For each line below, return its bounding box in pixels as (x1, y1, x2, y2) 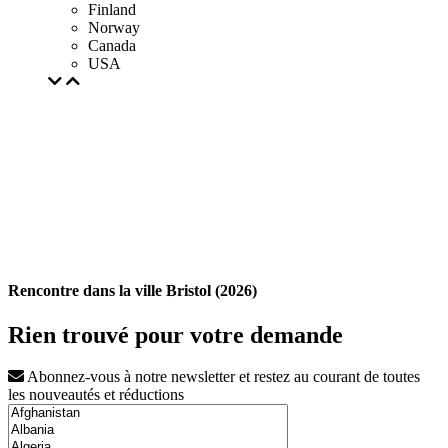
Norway (88, 19, 140, 36)
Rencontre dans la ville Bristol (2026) (8, 282, 257, 300)
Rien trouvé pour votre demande (8, 321, 343, 348)
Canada (88, 37, 136, 54)
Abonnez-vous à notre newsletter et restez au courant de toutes (24, 368, 420, 386)
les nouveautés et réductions (8, 386, 184, 404)
